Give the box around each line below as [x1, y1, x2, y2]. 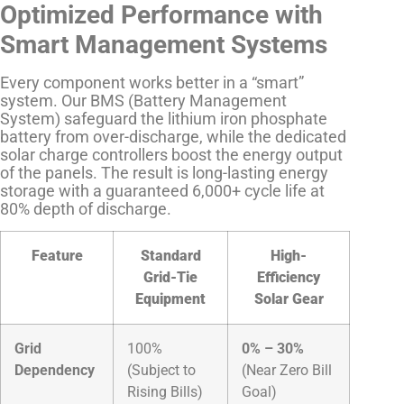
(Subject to [127, 362, 196, 380]
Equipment [135, 290, 206, 308]
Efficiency [257, 269, 320, 287]
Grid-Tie [143, 269, 197, 287]
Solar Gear [253, 290, 324, 308]
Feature [31, 247, 83, 265]
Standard [140, 247, 201, 265]
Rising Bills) [127, 383, 203, 401]
